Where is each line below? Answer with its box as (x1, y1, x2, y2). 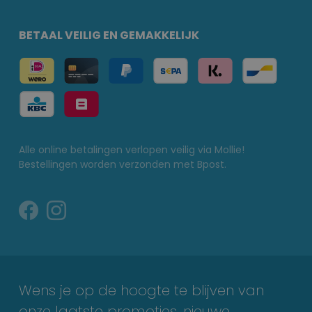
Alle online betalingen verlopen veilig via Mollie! (19, 142, 244, 157)
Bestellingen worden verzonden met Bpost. (19, 157, 226, 171)
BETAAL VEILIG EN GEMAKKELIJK (19, 26, 199, 43)
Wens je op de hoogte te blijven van (19, 280, 264, 300)
